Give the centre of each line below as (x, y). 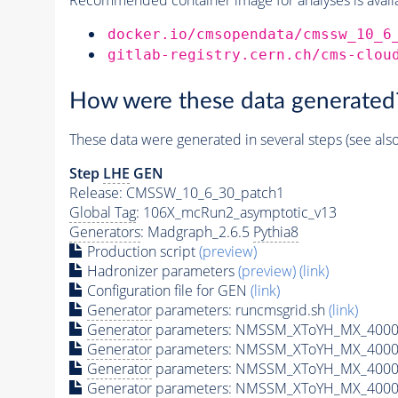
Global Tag (102, 213)
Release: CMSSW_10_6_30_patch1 (176, 193)
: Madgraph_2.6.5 (196, 232)
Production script (141, 252)
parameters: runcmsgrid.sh (240, 310)
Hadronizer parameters (160, 271)
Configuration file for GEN (167, 291)
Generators (104, 232)
